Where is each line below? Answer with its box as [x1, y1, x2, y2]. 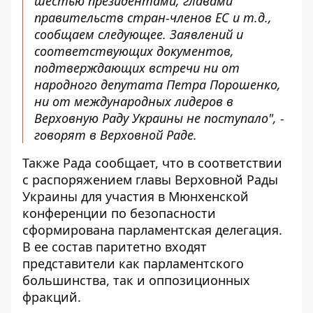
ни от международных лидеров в [34, 93, 233, 110]
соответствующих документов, [34, 43, 234, 59]
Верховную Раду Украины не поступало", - [34, 110, 284, 126]
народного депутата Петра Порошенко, [34, 76, 281, 93]
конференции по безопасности [22, 205, 216, 221]
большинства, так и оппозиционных [22, 272, 250, 289]
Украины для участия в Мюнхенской [22, 188, 249, 205]
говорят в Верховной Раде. [34, 126, 197, 143]
